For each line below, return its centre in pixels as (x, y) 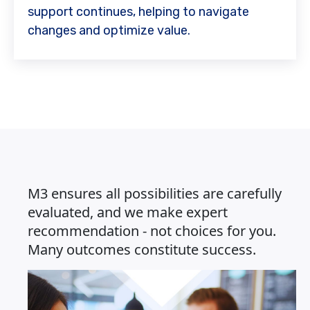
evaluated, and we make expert (128, 212)
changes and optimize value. (109, 30)
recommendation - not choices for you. (152, 230)
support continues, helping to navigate (138, 11)
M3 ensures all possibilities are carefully (155, 193)
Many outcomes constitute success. (142, 249)
